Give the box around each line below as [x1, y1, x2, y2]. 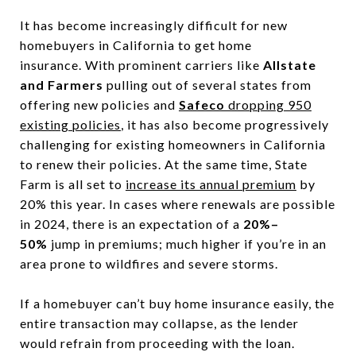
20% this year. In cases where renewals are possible [20, 196, 335, 211]
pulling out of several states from [103, 77, 311, 92]
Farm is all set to [20, 176, 126, 192]
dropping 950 [225, 97, 311, 112]
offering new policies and [20, 97, 179, 112]
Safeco [179, 97, 225, 112]
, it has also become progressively [121, 117, 329, 132]
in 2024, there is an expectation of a [20, 216, 243, 231]
